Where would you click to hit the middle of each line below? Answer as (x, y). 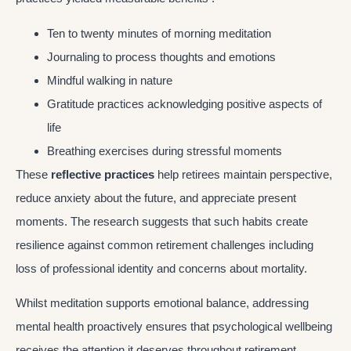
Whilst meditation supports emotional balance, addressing (162, 303)
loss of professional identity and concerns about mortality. (161, 268)
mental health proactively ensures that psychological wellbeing (174, 327)
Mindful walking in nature (110, 80)
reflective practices (103, 174)
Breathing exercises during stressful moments (165, 150)
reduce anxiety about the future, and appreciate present (156, 197)
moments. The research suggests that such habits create (162, 221)
